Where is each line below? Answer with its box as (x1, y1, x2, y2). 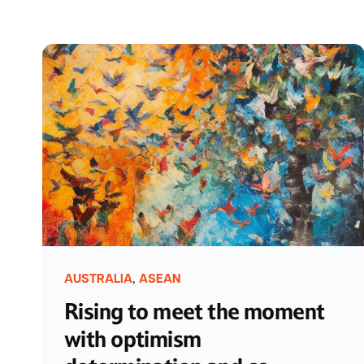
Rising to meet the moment (64, 297, 325, 326)
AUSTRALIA (64, 273, 132, 286)
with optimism (64, 324, 201, 353)
